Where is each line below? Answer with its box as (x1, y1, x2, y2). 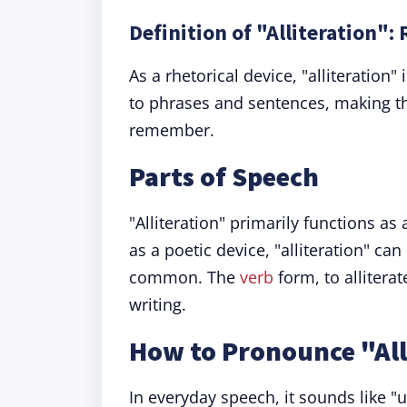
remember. (129, 119, 214, 141)
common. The (129, 266, 240, 288)
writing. (129, 293, 186, 315)
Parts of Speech (129, 159, 319, 194)
